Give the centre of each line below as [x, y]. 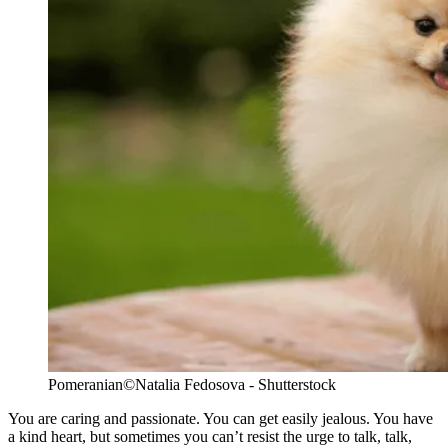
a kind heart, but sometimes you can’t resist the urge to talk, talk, [210, 436]
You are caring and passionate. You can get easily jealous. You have [220, 418]
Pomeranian [85, 384]
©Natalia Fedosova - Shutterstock [229, 384]
